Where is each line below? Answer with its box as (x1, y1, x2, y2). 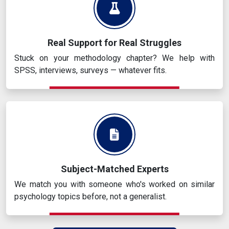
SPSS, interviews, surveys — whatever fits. (14, 65, 167, 76)
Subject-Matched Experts (60, 164, 169, 175)
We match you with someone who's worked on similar (14, 179, 215, 190)
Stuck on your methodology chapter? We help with (14, 53, 215, 63)
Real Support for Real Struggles (48, 37, 181, 49)
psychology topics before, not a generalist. (14, 192, 167, 202)
